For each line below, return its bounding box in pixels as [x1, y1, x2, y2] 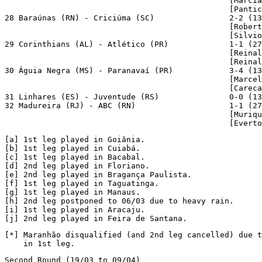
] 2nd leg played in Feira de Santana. [14, 213, 187, 223]
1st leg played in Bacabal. [19, 152, 145, 161]
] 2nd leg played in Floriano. [14, 161, 150, 170]
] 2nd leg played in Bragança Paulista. [14, 170, 192, 179]
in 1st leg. [5, 239, 75, 248]
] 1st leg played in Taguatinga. [14, 178, 159, 188]
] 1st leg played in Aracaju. [14, 205, 145, 214]
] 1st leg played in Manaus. [14, 187, 140, 196]
